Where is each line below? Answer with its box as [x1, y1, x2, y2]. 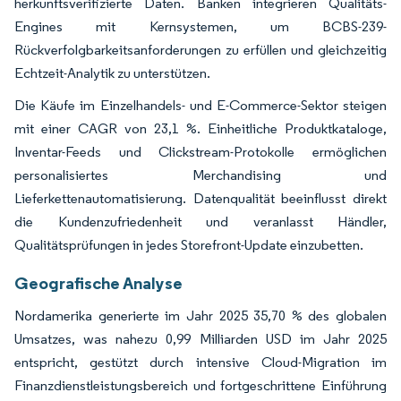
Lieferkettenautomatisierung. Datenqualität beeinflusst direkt [14, 189, 387, 207]
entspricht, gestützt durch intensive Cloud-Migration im [14, 353, 387, 371]
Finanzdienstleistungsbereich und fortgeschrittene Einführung [14, 376, 387, 394]
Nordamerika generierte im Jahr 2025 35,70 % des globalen [14, 306, 387, 324]
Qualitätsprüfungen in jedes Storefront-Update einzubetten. [14, 235, 363, 253]
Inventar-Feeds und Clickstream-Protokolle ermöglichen [14, 142, 387, 160]
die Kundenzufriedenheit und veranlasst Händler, [14, 212, 387, 230]
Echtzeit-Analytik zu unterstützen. [14, 64, 210, 81]
